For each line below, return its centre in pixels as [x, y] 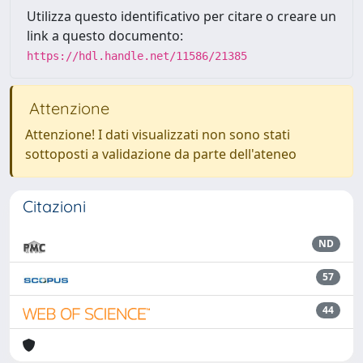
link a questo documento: [105, 36]
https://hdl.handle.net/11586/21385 [137, 56]
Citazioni [54, 206]
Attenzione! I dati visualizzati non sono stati [158, 135]
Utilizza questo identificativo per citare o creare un [181, 16]
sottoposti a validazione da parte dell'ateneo [161, 154]
